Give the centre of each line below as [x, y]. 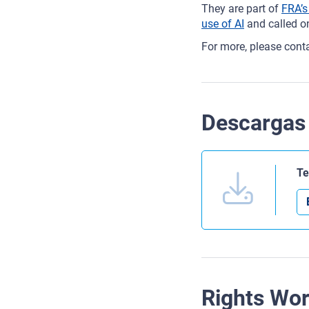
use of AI [223, 24]
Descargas [253, 123]
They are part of [241, 9]
